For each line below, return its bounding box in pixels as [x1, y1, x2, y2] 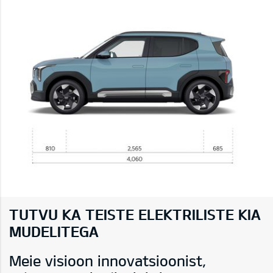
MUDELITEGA [9, 222, 99, 240]
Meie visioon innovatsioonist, [9, 251, 206, 269]
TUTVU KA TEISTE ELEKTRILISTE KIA [9, 205, 261, 223]
